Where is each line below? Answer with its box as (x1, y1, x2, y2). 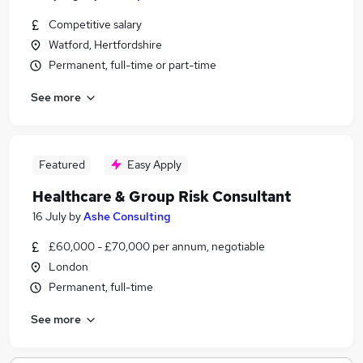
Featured (38, 157, 85, 172)
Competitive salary (49, 17, 142, 32)
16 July (32, 209, 66, 224)
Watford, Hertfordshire (49, 37, 162, 52)
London (49, 259, 88, 274)
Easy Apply (127, 157, 181, 172)
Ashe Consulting (83, 209, 171, 224)
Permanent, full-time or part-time (49, 58, 216, 72)
